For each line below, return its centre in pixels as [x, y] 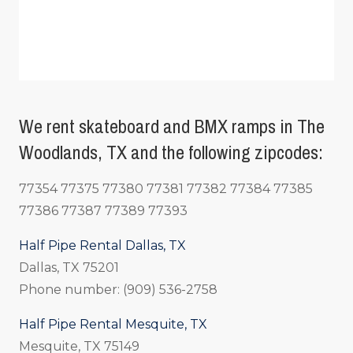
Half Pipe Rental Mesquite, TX [113, 324]
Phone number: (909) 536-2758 [118, 289]
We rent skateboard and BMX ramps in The [172, 126]
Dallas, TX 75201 [69, 267]
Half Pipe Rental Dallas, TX [102, 245]
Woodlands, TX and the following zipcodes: [173, 152]
